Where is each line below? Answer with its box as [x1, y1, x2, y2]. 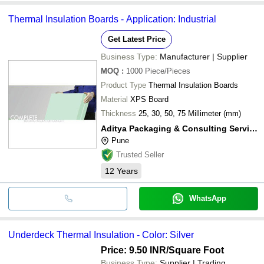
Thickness [101, 108, 136, 118]
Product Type [101, 80, 146, 90]
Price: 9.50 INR [101, 245, 166, 255]
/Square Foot [166, 245, 224, 255]
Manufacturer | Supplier [160, 51, 247, 61]
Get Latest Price [107, 34, 166, 44]
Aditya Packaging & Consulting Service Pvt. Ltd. [249, 123, 258, 133]
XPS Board [130, 94, 169, 104]
